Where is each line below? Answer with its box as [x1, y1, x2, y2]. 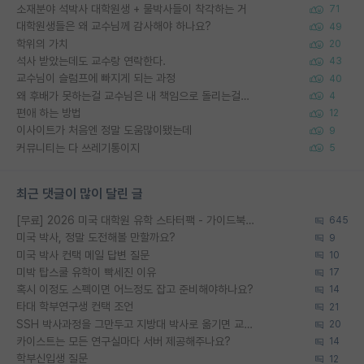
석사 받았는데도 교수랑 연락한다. [16, 54, 166, 67]
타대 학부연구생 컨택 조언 [16, 300, 133, 314]
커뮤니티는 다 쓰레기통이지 [16, 141, 140, 154]
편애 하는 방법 [16, 106, 81, 119]
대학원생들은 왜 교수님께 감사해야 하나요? [16, 19, 211, 33]
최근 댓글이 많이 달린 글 [16, 185, 143, 201]
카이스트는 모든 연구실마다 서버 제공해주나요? [16, 335, 231, 349]
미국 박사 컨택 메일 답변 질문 [16, 248, 149, 262]
